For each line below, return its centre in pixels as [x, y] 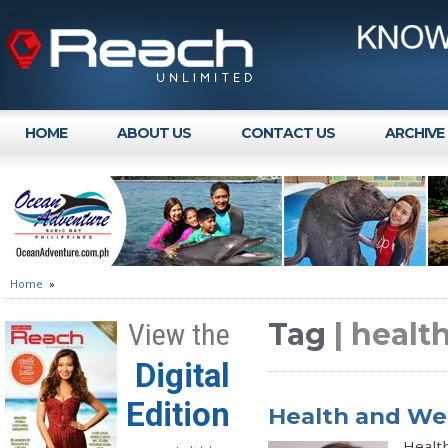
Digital [182, 375]
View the [179, 334]
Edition [178, 414]
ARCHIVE [414, 133]
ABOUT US [154, 133]
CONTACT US [288, 133]
